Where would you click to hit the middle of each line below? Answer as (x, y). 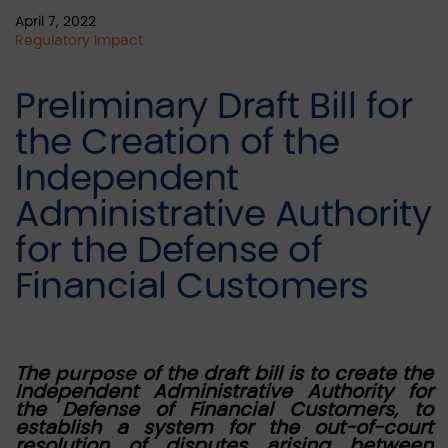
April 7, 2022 (55, 21)
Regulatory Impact (79, 40)
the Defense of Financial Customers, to (224, 409)
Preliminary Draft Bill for (213, 106)
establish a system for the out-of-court (224, 427)
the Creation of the (177, 142)
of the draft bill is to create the (287, 373)
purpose (98, 373)
